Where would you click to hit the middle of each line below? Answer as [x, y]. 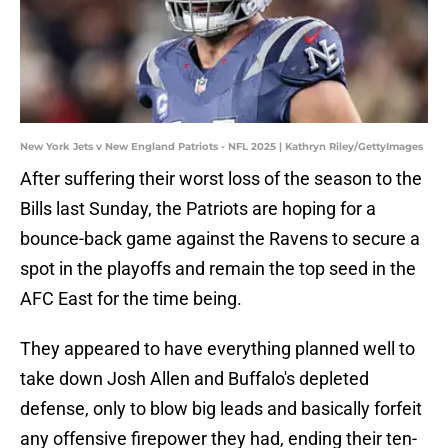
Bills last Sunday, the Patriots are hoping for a [198, 209]
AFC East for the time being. [131, 299]
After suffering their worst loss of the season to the [221, 179]
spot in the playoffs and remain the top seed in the [218, 269]
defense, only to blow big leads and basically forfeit [221, 409]
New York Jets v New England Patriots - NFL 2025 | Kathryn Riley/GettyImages [221, 147]
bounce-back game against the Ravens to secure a [220, 239]
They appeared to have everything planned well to [217, 349]
